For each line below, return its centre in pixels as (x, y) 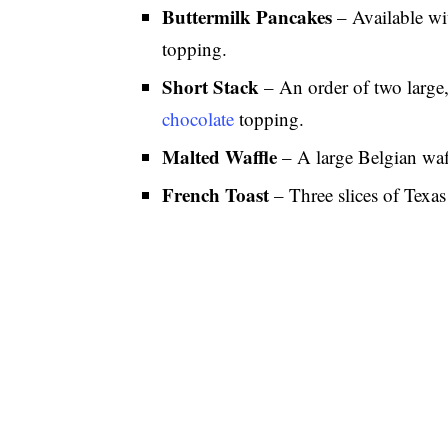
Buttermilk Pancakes (247, 16)
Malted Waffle (220, 156)
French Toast (216, 194)
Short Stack (211, 86)
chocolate (198, 118)
